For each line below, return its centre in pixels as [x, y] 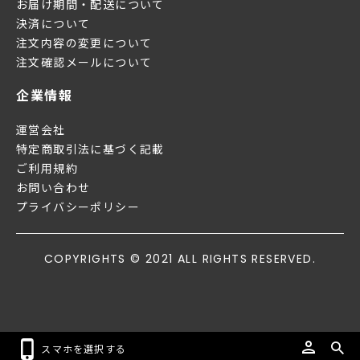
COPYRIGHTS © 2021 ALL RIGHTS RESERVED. [180, 259]
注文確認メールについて [84, 63]
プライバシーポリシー [78, 207]
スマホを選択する [84, 348]
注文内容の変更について [84, 43]
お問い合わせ [53, 188]
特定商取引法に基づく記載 [90, 149]
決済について [53, 24]
